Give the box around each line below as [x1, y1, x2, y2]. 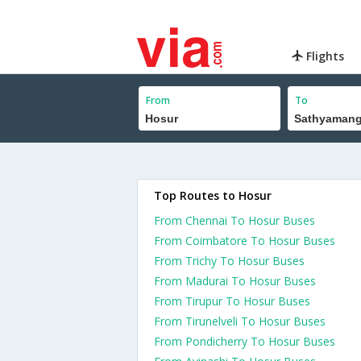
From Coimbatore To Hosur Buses [154, 233, 335, 248]
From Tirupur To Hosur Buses [154, 293, 310, 309]
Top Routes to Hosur [154, 188, 272, 203]
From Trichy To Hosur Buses [154, 253, 305, 268]
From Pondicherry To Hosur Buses [154, 334, 335, 349]
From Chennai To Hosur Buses [154, 213, 315, 228]
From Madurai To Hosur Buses [154, 273, 316, 288]
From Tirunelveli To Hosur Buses [154, 313, 326, 329]
